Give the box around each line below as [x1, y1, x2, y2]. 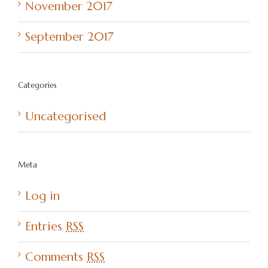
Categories [18, 80, 57, 90]
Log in [25, 188, 60, 203]
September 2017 [25, 29, 114, 44]
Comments [25, 249, 87, 264]
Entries [25, 219, 66, 234]
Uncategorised [25, 109, 106, 124]
